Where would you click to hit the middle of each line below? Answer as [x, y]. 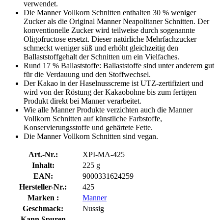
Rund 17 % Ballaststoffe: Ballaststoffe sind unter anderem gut [119, 65]
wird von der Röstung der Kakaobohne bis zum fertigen [110, 92]
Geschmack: [43, 208]
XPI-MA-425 [104, 154]
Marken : [43, 197]
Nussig [93, 208]
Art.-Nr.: [43, 154]
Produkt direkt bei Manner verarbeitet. [82, 101]
